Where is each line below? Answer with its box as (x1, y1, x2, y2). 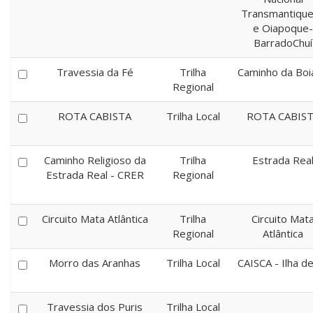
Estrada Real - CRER (45, 168, 144, 182)
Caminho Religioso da (43, 153, 146, 167)
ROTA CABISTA (58, 109, 131, 123)
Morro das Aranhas (49, 256, 140, 270)
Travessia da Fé (56, 65, 133, 79)
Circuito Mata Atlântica (41, 212, 148, 226)
